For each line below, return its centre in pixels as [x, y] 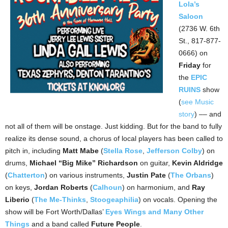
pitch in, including [34, 151]
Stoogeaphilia [114, 199]
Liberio [17, 199]
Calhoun [107, 187]
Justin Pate [146, 175]
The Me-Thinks [60, 199]
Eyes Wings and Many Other [154, 212]
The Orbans [191, 175]
